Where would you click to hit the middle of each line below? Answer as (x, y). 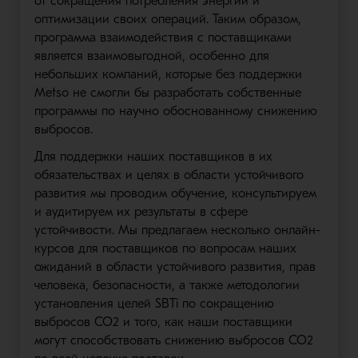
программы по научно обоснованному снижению (175, 111)
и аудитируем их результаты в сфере (141, 212)
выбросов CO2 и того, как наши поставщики (163, 322)
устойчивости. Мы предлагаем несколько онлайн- (177, 230)
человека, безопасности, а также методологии (167, 285)
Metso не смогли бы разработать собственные (167, 93)
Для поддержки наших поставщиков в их (153, 157)
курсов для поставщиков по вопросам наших (165, 249)
